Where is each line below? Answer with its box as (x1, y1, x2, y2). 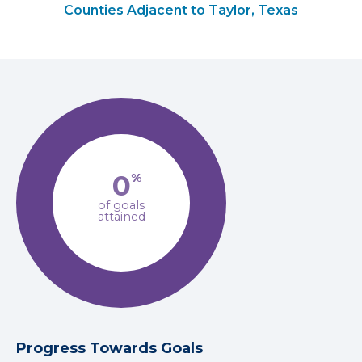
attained (97, 209, 145, 224)
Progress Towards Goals (16, 339, 203, 357)
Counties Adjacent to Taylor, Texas (64, 2, 298, 18)
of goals (98, 198, 145, 213)
